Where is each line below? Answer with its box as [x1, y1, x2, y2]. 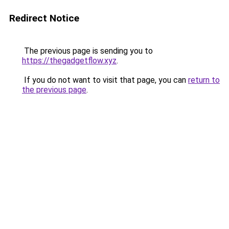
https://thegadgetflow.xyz [22, 56, 117, 65]
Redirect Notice [9, 12, 79, 24]
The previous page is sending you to [22, 46, 153, 56]
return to [188, 75, 220, 85]
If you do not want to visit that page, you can [22, 75, 188, 85]
